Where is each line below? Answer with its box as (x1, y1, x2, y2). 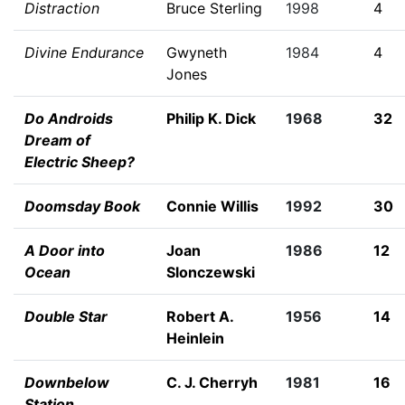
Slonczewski (166, 263, 255, 281)
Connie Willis (166, 197, 259, 215)
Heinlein (166, 329, 224, 347)
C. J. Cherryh (166, 373, 258, 391)
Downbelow (24, 373, 109, 391)
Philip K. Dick (166, 109, 256, 127)
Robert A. (166, 307, 233, 325)
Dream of (24, 131, 90, 149)
